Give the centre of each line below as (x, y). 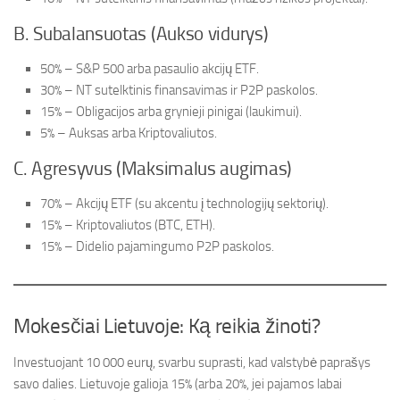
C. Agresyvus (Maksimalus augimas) (153, 169)
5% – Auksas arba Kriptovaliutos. (129, 133)
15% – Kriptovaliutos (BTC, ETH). (128, 225)
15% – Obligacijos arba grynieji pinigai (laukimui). (171, 112)
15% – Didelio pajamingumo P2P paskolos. (157, 247)
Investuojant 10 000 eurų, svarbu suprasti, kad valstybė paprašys (192, 363)
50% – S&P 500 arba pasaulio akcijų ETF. (150, 69)
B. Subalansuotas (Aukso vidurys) (141, 34)
